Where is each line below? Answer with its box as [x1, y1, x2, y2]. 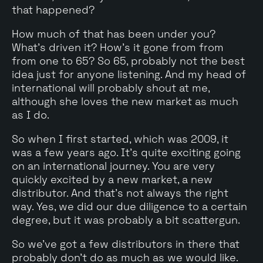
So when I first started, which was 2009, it [12, 131, 228, 146]
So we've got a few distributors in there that [12, 237, 240, 251]
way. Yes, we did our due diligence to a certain [12, 199, 247, 213]
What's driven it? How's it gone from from [12, 40, 224, 54]
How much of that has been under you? [12, 26, 215, 41]
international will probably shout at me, [12, 80, 210, 95]
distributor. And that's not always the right [12, 186, 228, 200]
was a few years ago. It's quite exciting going [12, 145, 241, 159]
